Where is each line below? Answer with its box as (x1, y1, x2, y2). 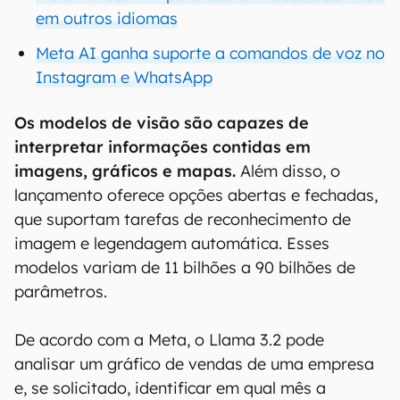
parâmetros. (14, 281, 107, 302)
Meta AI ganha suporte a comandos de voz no (36, 43, 385, 63)
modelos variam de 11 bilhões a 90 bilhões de (14, 257, 355, 278)
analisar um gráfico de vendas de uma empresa (14, 354, 374, 374)
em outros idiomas (36, 8, 178, 29)
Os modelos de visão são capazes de (14, 112, 309, 133)
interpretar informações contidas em (14, 137, 311, 157)
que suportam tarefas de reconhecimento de (14, 209, 351, 229)
